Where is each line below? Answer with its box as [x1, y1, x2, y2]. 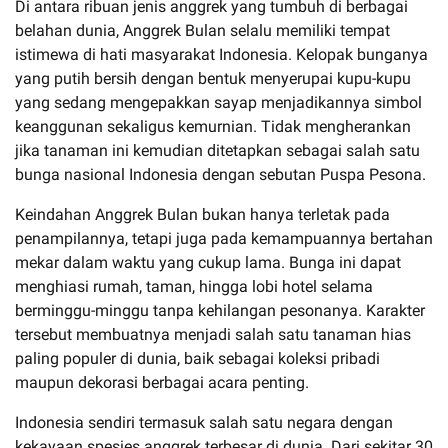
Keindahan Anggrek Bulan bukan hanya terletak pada [15, 204, 390, 224]
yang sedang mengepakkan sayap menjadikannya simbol [15, 92, 422, 112]
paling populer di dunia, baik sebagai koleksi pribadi [15, 348, 380, 368]
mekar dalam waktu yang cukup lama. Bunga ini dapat [15, 252, 401, 272]
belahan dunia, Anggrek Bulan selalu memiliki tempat [15, 20, 390, 40]
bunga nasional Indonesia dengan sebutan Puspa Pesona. [15, 164, 426, 184]
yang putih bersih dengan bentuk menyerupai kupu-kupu [15, 68, 411, 88]
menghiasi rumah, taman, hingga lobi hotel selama [15, 276, 373, 296]
